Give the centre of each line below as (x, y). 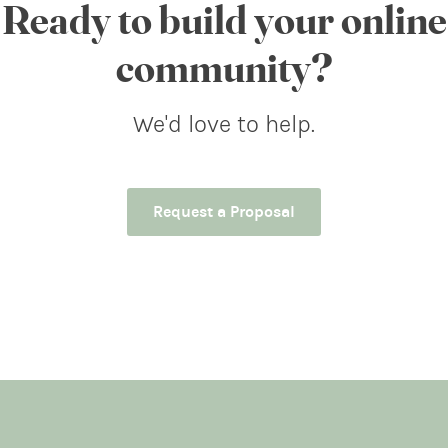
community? (224, 70)
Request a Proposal (224, 212)
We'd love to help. (224, 125)
